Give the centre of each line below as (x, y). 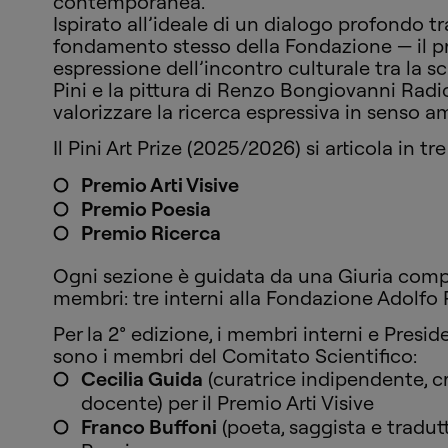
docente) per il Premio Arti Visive (228, 403)
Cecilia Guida (142, 379)
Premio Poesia (146, 209)
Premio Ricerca (151, 233)
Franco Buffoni (149, 427)
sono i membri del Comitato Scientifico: (235, 356)
